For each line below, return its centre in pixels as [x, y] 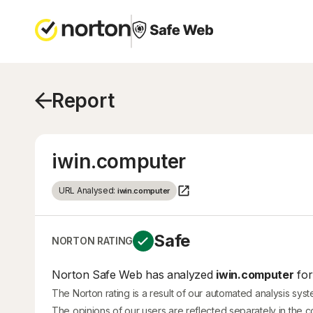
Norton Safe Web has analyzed [134, 275]
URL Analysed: [88, 190]
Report [83, 101]
